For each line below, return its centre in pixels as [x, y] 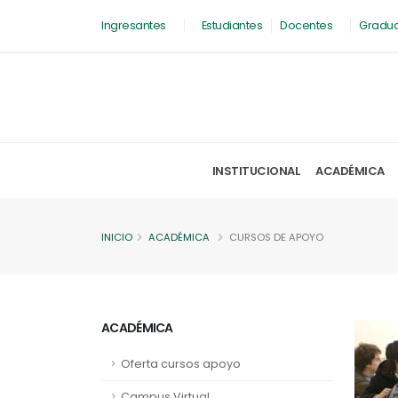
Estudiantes [231, 25]
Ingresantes [134, 25]
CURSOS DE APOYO [276, 237]
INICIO [117, 237]
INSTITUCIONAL [255, 171]
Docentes [306, 25]
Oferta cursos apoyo [181, 364]
